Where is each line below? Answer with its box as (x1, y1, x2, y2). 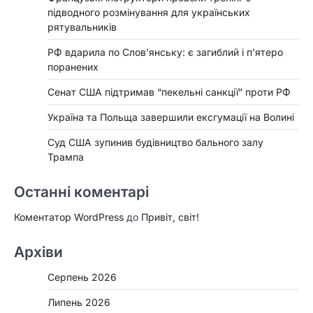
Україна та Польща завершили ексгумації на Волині (48, 111, 294, 124)
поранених (48, 61, 99, 73)
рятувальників (48, 21, 117, 34)
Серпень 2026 (48, 271, 117, 284)
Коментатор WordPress (14, 211, 124, 224)
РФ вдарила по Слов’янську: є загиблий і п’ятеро (48, 46, 283, 59)
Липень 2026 (48, 296, 110, 309)
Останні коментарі (14, 183, 149, 201)
